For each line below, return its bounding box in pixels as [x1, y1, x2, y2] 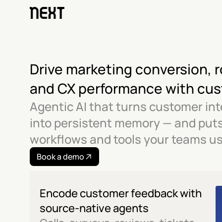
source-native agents [40, 201, 149, 216]
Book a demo [37, 151, 84, 162]
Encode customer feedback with [40, 186, 202, 201]
